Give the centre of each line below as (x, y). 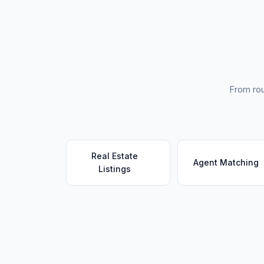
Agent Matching (226, 162)
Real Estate (115, 156)
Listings (115, 169)
